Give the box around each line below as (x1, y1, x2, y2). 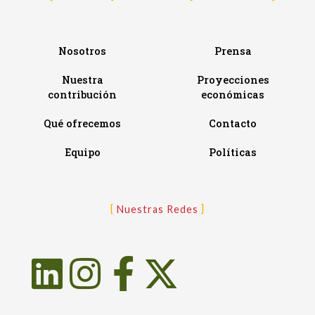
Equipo (64, 146, 101, 160)
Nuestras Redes (117, 203, 198, 216)
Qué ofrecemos (44, 117, 121, 131)
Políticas (209, 146, 257, 160)
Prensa (214, 44, 252, 58)
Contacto (209, 117, 257, 131)
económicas (201, 88, 264, 102)
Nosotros (58, 44, 106, 58)
